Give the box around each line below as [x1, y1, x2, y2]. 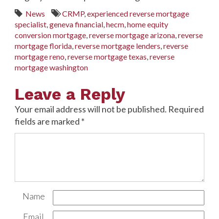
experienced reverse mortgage [87, 9, 189, 19]
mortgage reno [15, 52, 65, 62]
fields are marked [15, 116, 81, 127]
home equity [127, 20, 168, 29]
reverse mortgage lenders [75, 41, 160, 51]
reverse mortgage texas [67, 52, 147, 62]
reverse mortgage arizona [89, 30, 175, 40]
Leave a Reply [15, 85, 125, 104]
